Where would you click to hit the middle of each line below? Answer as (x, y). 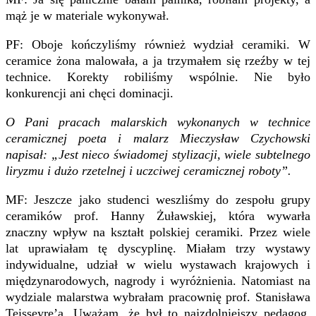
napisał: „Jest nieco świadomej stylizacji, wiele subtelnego (158, 154)
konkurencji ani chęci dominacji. (90, 93)
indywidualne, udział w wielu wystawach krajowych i (158, 264)
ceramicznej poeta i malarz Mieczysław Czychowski (158, 138)
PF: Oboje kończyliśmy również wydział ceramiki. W (158, 44)
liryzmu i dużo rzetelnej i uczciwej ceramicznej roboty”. (148, 170)
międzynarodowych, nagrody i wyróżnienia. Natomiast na (158, 280)
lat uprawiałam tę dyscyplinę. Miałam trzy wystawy (158, 248)
